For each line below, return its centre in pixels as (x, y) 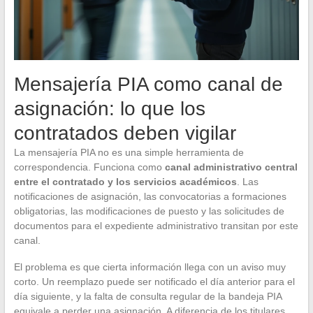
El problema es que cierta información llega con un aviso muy (150, 267)
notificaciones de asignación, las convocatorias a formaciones (150, 196)
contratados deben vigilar (125, 133)
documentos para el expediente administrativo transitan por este (156, 225)
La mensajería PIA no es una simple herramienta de (129, 152)
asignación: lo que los (109, 108)
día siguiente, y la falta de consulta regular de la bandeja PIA (147, 296)
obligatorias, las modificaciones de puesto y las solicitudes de (149, 211)
